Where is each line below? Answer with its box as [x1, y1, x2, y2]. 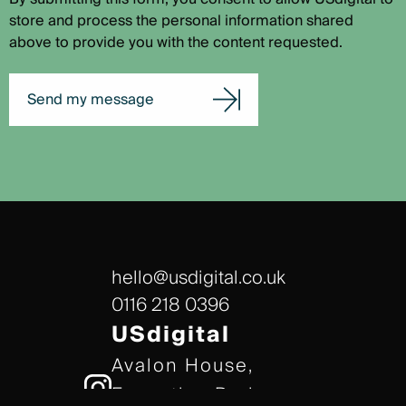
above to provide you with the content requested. [9, 30, 343, 55]
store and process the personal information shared [9, 8, 353, 34]
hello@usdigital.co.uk [111, 263, 285, 294]
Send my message [27, 87, 154, 112]
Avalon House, [111, 351, 254, 382]
